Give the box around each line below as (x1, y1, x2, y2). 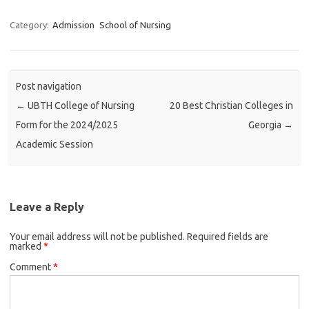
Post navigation (16, 81, 82, 92)
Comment (10, 261, 53, 272)
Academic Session (16, 139, 94, 150)
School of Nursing (99, 20, 171, 30)
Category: (10, 20, 51, 30)
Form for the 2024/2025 (16, 119, 119, 131)
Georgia (248, 119, 283, 131)
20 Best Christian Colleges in (169, 100, 293, 112)
